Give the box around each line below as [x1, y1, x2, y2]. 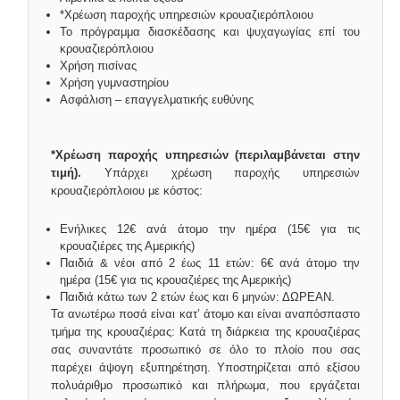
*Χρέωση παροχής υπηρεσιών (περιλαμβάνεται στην [50, 147, 361, 162]
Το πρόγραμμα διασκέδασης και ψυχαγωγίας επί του [59, 25, 361, 38]
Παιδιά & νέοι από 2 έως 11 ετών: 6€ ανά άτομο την [59, 255, 361, 270]
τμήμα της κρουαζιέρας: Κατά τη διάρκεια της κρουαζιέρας [50, 324, 361, 338]
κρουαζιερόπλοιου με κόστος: [50, 183, 203, 197]
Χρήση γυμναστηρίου [59, 76, 169, 89]
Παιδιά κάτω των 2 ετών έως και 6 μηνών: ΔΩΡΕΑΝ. [59, 289, 335, 304]
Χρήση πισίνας [59, 59, 137, 72]
